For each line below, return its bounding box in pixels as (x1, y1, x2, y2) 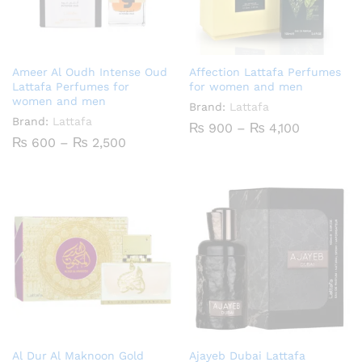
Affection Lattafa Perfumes (189, 65, 341, 79)
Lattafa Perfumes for (12, 80, 129, 94)
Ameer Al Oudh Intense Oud (12, 65, 167, 79)
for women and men (189, 80, 303, 94)
